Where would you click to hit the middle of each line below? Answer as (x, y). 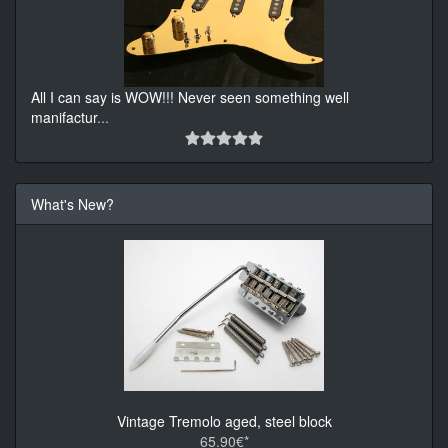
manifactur (64, 117)
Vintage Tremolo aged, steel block (224, 420)
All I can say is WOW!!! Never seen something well (190, 97)
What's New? (72, 204)
